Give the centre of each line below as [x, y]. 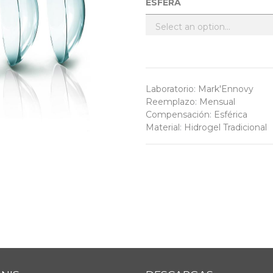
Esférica [231, 115]
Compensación [178, 115]
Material [163, 127]
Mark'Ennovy [226, 89]
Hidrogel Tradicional [225, 127]
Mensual [217, 102]
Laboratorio [170, 89]
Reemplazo [170, 102]
